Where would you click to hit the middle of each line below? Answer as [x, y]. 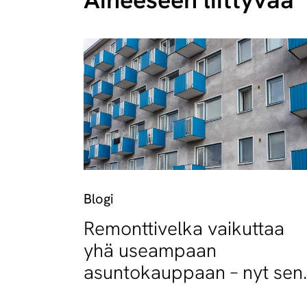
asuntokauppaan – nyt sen [193, 272]
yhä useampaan [150, 250]
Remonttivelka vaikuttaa [184, 228]
